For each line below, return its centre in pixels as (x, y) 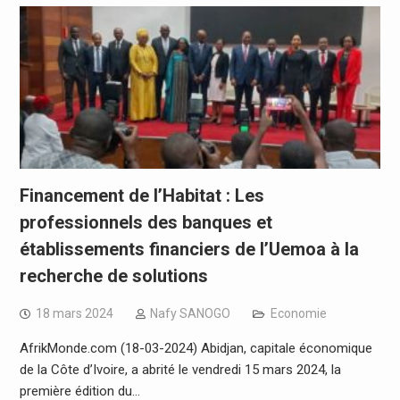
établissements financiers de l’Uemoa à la (189, 250)
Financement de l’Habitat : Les (142, 196)
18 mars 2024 (74, 314)
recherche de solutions (113, 276)
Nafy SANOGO (190, 314)
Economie (298, 314)
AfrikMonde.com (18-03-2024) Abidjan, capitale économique (196, 349)
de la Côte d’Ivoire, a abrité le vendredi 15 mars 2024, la (180, 370)
